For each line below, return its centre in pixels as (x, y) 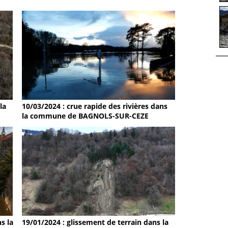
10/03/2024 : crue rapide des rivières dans (95, 106)
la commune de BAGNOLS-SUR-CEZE (85, 116)
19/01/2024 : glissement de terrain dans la (95, 222)
